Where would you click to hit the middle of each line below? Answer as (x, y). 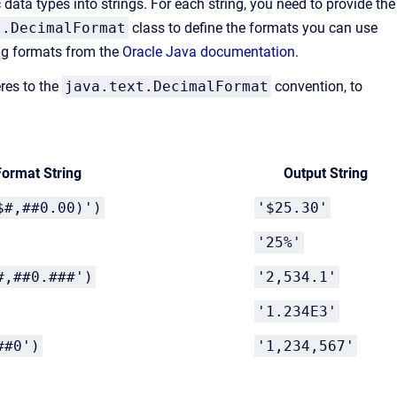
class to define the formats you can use (253, 28)
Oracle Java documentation (209, 52)
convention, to (317, 86)
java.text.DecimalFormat (167, 86)
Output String (326, 173)
